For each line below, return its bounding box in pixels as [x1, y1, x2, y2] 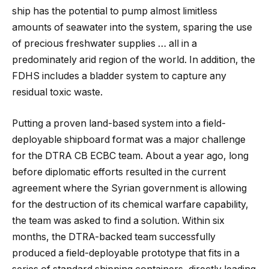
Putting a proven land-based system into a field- [12, 117, 226, 129]
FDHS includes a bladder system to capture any [12, 70, 226, 82]
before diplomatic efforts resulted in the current [12, 166, 226, 178]
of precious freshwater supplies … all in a [12, 37, 197, 49]
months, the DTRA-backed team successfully [12, 231, 216, 243]
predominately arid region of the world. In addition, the [12, 53, 255, 65]
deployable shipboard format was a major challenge [12, 133, 246, 145]
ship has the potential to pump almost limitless [12, 5, 217, 17]
